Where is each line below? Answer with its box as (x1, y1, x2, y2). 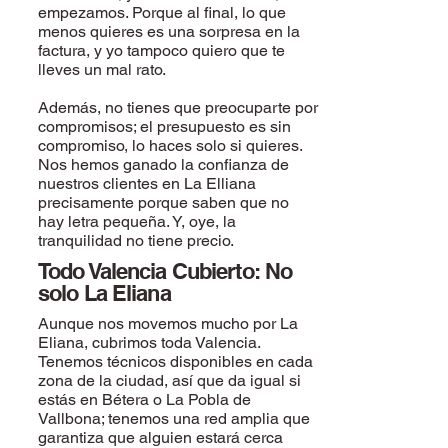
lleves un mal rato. (38, 60, 166, 79)
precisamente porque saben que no (38, 193, 289, 212)
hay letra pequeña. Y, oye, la (38, 212, 236, 231)
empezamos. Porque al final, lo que (38, 3, 286, 22)
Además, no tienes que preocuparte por (38, 98, 318, 117)
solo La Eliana (38, 280, 171, 306)
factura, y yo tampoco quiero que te (38, 41, 285, 60)
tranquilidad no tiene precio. (38, 231, 234, 250)
